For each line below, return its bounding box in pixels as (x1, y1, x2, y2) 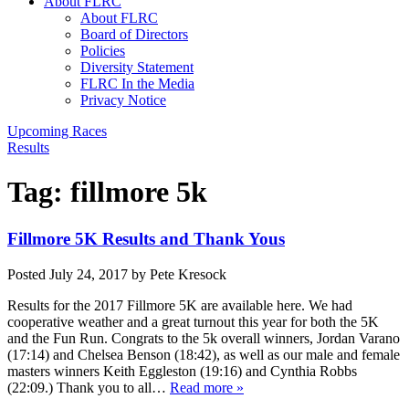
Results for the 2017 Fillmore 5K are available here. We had (7, 297, 352, 313)
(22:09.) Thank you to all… (7, 379, 170, 395)
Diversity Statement (80, 59, 194, 75)
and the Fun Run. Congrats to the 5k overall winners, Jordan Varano (7, 330, 400, 346)
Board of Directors (80, 26, 188, 42)
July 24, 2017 (49, 266, 128, 282)
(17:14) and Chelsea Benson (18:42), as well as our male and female (7, 346, 400, 362)
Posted (7, 266, 49, 282)
